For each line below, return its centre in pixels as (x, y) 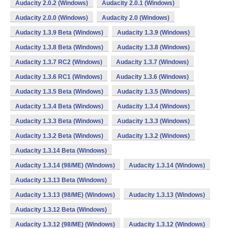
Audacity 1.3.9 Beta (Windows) (59, 33)
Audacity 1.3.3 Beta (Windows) (59, 121)
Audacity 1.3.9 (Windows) (153, 33)
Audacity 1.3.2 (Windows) (153, 136)
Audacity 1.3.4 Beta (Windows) (59, 106)
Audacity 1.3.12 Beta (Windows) (61, 210)
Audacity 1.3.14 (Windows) (167, 165)
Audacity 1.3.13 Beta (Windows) (61, 180)
